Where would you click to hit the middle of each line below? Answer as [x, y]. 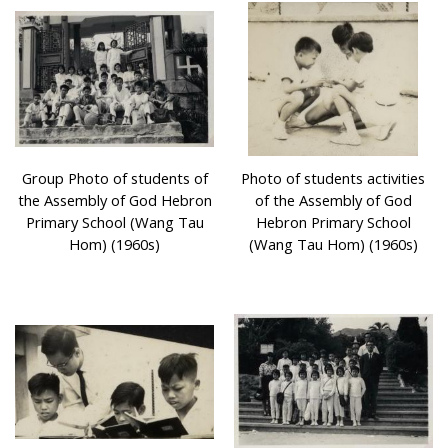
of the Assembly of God [333, 200]
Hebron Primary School [333, 222]
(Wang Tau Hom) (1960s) [333, 244]
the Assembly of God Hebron [114, 200]
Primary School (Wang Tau [114, 222]
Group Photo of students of [114, 178]
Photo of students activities [333, 178]
